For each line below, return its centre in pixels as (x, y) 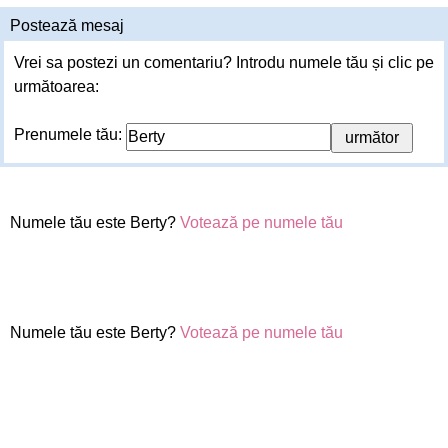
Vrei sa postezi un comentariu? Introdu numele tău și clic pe (224, 62)
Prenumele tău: (70, 134)
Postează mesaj (67, 25)
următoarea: (56, 86)
